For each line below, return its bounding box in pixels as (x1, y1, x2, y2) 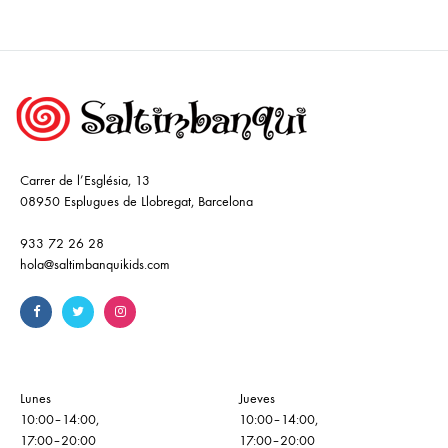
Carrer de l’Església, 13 (20, 172, 150, 190)
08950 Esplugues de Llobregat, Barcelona (20, 193, 253, 211)
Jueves (239, 390, 275, 408)
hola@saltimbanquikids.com (20, 256, 170, 274)
